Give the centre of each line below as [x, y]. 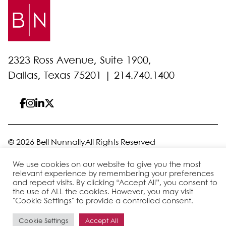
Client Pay [153, 155]
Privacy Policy [107, 155]
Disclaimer [61, 155]
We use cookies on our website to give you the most [107, 165]
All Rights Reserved [120, 143]
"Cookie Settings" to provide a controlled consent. [103, 201]
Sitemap [24, 155]
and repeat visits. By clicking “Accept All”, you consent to [115, 183]
